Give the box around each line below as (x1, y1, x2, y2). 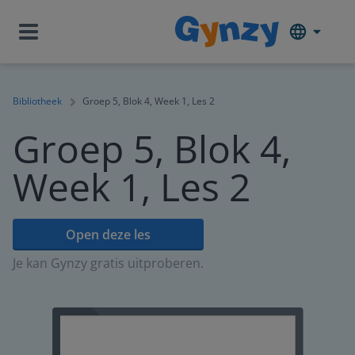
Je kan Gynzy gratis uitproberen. (13, 254, 204, 272)
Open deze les (66, 226, 151, 243)
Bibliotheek (13, 94, 62, 108)
